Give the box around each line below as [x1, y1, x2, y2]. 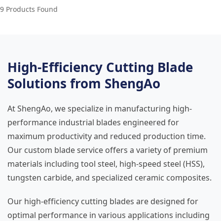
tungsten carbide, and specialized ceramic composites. [7, 172, 212, 183]
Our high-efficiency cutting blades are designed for [7, 196, 198, 207]
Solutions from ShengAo [7, 74, 160, 92]
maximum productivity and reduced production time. [7, 131, 206, 142]
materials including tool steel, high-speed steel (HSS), [7, 158, 205, 169]
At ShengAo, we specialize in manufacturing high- [7, 103, 192, 114]
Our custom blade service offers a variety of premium [7, 145, 208, 155]
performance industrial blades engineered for [7, 117, 179, 128]
